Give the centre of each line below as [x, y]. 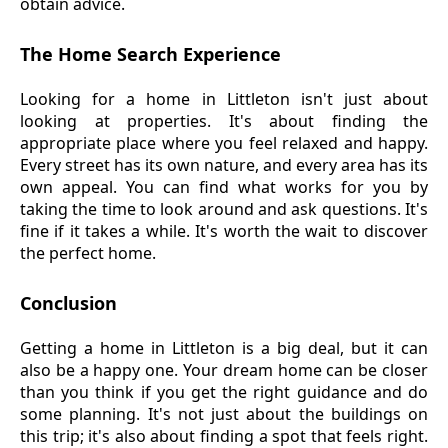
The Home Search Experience [150, 54]
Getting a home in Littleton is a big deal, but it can [224, 347]
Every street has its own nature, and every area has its [224, 164]
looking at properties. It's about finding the [224, 120]
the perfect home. [88, 252]
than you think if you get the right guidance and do [224, 391]
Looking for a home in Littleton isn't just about [224, 98]
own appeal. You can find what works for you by [224, 186]
